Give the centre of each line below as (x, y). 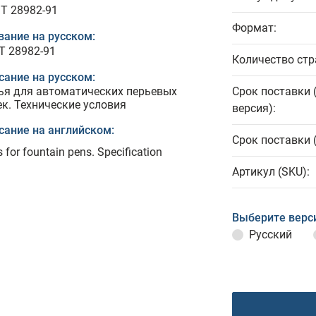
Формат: (254, 28)
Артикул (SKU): (271, 172)
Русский (271, 235)
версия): (254, 108)
